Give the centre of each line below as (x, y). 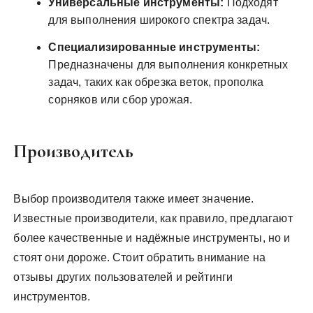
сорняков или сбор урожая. (121, 100)
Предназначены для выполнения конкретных (168, 65)
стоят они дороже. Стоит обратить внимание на (140, 257)
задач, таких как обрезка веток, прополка (156, 82)
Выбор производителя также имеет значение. (134, 199)
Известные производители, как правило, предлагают (153, 218)
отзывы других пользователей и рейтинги (123, 277)
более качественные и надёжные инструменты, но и (152, 238)
